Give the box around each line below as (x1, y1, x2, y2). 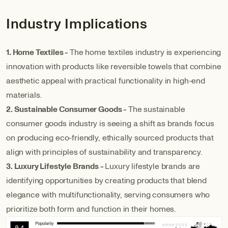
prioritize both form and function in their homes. (6, 204, 176, 215)
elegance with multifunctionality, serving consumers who (6, 189, 210, 201)
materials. (6, 90, 42, 101)
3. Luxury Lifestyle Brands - (6, 161, 104, 173)
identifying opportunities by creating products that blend (6, 175, 207, 187)
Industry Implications (6, 14, 148, 35)
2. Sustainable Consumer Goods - (6, 104, 127, 116)
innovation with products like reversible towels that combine (6, 61, 221, 73)
